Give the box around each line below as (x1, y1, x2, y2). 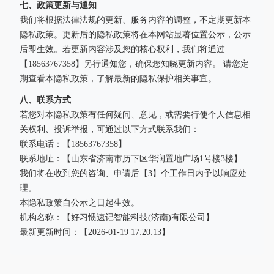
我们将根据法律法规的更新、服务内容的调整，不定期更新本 (20, 15, 251, 24)
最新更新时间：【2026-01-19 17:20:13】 (20, 228, 170, 237)
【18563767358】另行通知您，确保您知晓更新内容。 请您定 (20, 59, 249, 68)
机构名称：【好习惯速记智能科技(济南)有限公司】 (20, 213, 214, 222)
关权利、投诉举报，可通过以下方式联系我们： (20, 125, 199, 134)
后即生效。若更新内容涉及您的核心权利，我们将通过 (20, 45, 225, 54)
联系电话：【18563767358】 (20, 139, 127, 149)
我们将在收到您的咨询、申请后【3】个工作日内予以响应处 (20, 169, 246, 178)
